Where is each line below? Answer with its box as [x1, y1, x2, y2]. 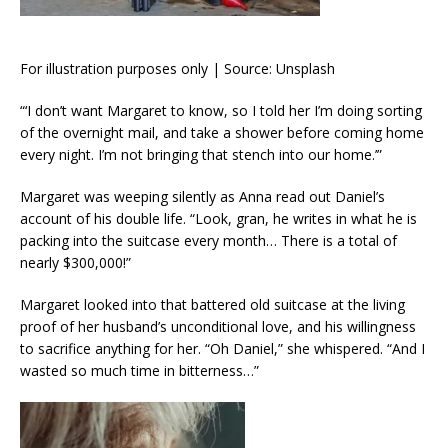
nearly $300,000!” [20, 252, 131, 272]
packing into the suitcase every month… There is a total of [20, 230, 397, 250]
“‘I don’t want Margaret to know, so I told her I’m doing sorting [20, 100, 422, 120]
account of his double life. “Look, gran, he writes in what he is [20, 208, 417, 228]
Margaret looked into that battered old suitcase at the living [20, 294, 405, 314]
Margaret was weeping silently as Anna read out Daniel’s [20, 186, 385, 206]
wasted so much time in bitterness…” [20, 360, 259, 380]
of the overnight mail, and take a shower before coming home [20, 122, 424, 142]
